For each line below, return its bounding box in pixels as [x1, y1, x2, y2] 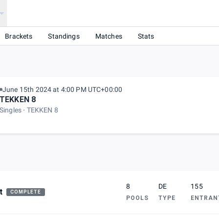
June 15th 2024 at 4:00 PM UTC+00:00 [2, 86, 123, 94]
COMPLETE [10, 189, 42, 195]
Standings [48, 32, 80, 40]
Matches [95, 32, 122, 40]
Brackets [5, 32, 33, 40]
